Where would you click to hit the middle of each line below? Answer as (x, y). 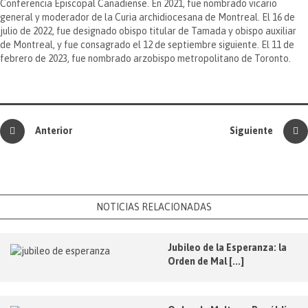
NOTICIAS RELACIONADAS (154, 207)
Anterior (54, 130)
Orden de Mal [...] (206, 261)
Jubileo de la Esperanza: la (227, 247)
